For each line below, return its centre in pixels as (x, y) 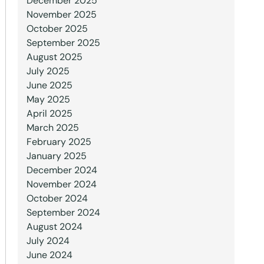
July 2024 (48, 241)
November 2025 (61, 14)
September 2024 (63, 212)
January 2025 (56, 156)
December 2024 (62, 170)
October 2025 (57, 29)
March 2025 (52, 128)
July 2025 (48, 71)
